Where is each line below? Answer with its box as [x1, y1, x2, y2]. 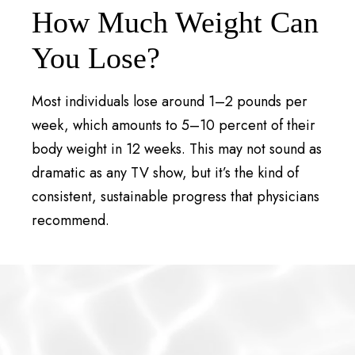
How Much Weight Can [32, 6, 319, 40]
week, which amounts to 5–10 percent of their [32, 115, 316, 136]
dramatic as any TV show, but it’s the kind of [32, 162, 300, 184]
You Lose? [32, 41, 161, 75]
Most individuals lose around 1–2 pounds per [32, 91, 308, 113]
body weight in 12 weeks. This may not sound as [32, 139, 323, 160]
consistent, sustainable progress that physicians [32, 186, 320, 208]
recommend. [32, 210, 110, 231]
